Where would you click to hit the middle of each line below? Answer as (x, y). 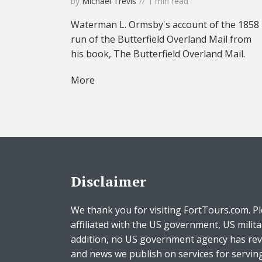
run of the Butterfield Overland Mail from (161, 39)
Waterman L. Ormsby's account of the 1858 (165, 25)
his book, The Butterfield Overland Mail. (158, 54)
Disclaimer (108, 182)
